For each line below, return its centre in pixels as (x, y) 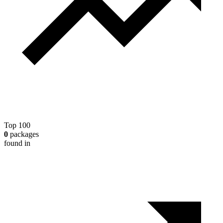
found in (17, 143)
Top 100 (17, 125)
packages (23, 134)
